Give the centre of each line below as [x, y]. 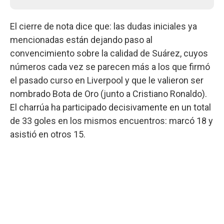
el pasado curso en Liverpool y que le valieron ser [107, 80]
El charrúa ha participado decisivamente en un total [110, 107]
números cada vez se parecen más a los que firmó [110, 66]
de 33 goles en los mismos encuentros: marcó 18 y [111, 120]
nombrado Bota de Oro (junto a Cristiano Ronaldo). [108, 93]
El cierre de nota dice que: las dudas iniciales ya [103, 26]
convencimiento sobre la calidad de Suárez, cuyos [109, 53]
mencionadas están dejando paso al [81, 39]
